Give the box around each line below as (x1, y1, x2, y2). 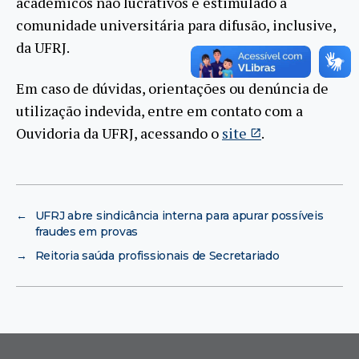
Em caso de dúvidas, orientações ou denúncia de (16, 78, 329, 98)
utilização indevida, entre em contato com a (16, 100, 303, 120)
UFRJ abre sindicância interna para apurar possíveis (34, 208, 324, 223)
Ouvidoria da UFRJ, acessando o (16, 123, 222, 143)
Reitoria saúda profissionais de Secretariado (34, 248, 280, 263)
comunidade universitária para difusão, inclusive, (16, 15, 336, 35)
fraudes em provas (34, 224, 138, 239)
